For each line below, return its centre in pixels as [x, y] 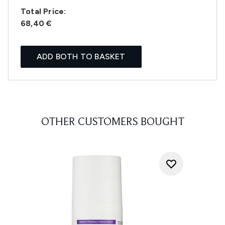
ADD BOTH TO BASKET [81, 57]
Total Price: [43, 11]
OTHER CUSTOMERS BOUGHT [113, 123]
